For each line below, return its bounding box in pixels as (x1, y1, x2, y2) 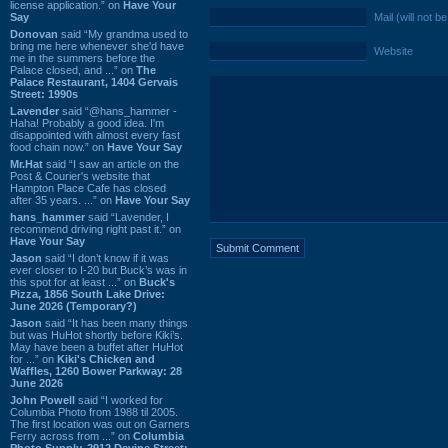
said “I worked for (75, 393, 163, 406)
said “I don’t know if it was (42, 251, 169, 264)
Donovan (10, 27, 58, 40)
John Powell (10, 393, 75, 406)
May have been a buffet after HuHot (10, 340, 183, 353)
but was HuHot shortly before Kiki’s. (10, 328, 183, 341)
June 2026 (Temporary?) (10, 299, 137, 312)
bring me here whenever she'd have (10, 39, 184, 52)
